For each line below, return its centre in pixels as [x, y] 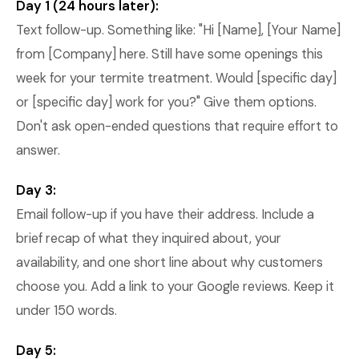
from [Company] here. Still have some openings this [169, 54]
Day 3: [36, 190]
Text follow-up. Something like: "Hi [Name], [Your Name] [178, 30]
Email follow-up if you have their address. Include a [165, 214]
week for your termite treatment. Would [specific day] [176, 78]
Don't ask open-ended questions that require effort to [177, 126]
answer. [38, 150]
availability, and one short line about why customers [169, 262]
